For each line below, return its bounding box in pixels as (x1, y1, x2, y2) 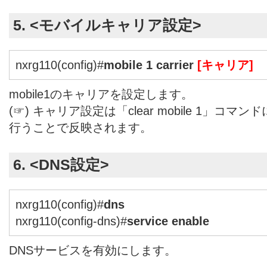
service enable (127, 214, 209, 228)
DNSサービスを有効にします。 (9, 243, 176, 257)
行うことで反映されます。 (9, 120, 152, 134)
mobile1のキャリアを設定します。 (9, 87, 193, 101)
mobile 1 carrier (104, 58, 197, 72)
